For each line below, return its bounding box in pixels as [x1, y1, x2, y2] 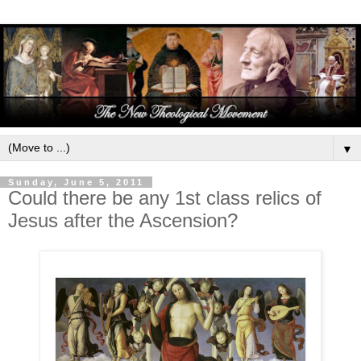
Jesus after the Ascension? [8, 209, 238, 231]
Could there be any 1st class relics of [8, 186, 322, 209]
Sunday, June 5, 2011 [8, 176, 144, 187]
